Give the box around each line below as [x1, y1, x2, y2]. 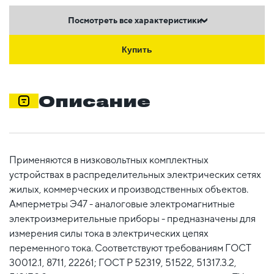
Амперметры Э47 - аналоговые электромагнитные [9, 198, 235, 210]
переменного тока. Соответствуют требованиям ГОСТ [9, 242, 251, 254]
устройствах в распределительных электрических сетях [9, 168, 261, 180]
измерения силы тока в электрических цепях [9, 227, 209, 239]
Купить [122, 45, 152, 54]
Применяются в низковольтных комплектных [9, 154, 209, 166]
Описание [39, 91, 150, 110]
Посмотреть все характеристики [67, 15, 202, 25]
